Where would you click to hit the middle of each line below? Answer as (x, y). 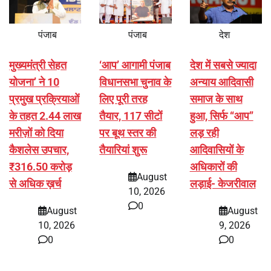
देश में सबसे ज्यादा (223, 65)
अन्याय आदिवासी (221, 82)
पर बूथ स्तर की (128, 133)
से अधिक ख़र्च (35, 184)
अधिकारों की (213, 167)
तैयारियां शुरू (123, 150)
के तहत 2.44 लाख (45, 116)
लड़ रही (204, 133)
